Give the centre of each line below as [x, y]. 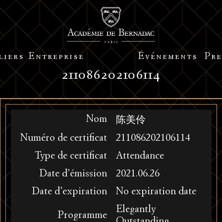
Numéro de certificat [63, 138]
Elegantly [136, 210]
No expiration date [156, 192]
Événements [168, 57]
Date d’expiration [69, 192]
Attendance [140, 156]
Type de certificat [71, 156]
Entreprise [56, 57]
